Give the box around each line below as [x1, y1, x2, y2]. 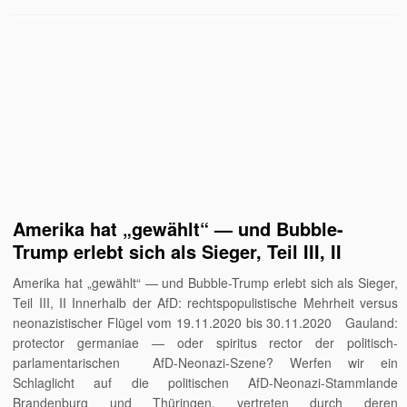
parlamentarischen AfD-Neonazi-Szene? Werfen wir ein [13, 352, 398, 372]
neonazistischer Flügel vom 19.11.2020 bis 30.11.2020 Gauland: [13, 313, 398, 332]
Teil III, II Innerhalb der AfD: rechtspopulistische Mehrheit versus [13, 293, 398, 312]
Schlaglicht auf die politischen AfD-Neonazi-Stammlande [13, 372, 398, 392]
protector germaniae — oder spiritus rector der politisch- [13, 333, 398, 352]
